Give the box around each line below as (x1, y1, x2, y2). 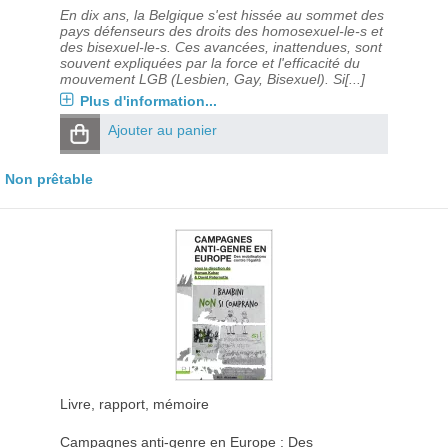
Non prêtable (5, 171, 93, 187)
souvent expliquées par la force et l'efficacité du (59, 55, 360, 71)
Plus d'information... (79, 93, 217, 109)
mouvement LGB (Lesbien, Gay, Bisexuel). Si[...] (59, 71, 365, 87)
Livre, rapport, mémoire (59, 396, 209, 412)
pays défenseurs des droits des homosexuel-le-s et (59, 23, 383, 39)
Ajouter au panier (107, 122, 217, 138)
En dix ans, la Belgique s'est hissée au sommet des (59, 7, 384, 23)
